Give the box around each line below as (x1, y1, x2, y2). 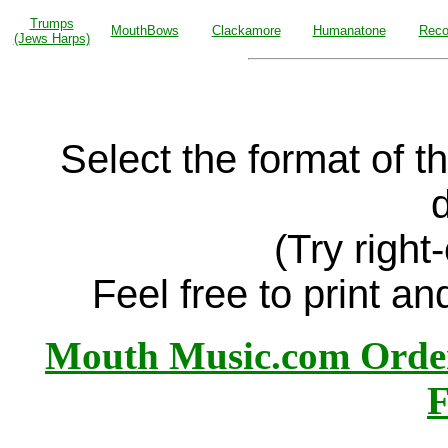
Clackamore (211, 23, 281, 38)
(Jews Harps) (13, 31, 90, 46)
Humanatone (312, 23, 386, 38)
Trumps (29, 16, 74, 31)
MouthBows (110, 23, 179, 38)
